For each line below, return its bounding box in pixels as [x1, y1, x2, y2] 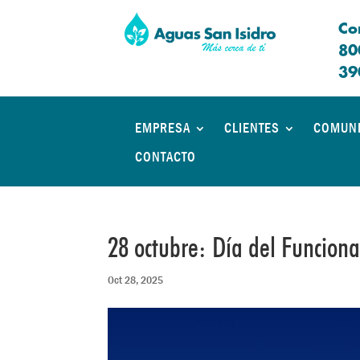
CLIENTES [224, 120, 280, 137]
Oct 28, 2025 [108, 272, 164, 288]
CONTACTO [135, 149, 196, 166]
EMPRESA [135, 120, 190, 137]
